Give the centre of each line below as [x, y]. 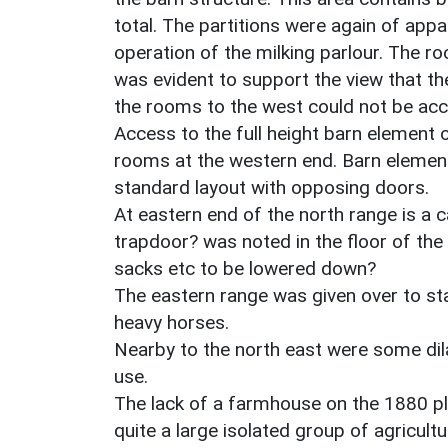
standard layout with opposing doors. [271, 187]
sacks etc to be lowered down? [245, 268]
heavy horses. [171, 322]
